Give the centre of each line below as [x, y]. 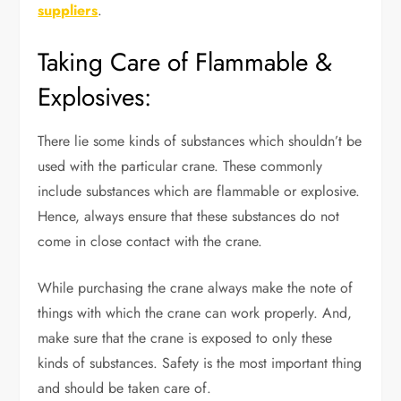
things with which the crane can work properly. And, [195, 313]
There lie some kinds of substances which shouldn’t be [200, 141]
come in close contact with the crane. [150, 241]
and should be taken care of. [125, 388]
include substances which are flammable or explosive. [199, 191]
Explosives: [95, 97]
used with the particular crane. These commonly [180, 166]
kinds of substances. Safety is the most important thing [200, 363]
